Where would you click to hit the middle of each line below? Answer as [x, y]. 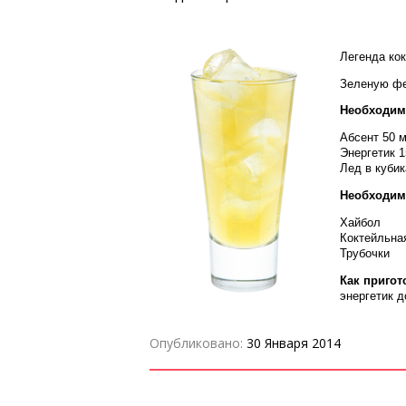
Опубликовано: [198, 343]
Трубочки [364, 253]
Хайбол [360, 222]
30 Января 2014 [293, 343]
